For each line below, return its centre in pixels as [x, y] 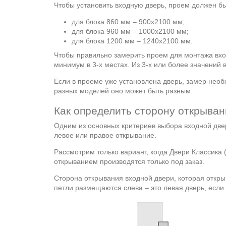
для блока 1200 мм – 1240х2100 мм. [132, 41]
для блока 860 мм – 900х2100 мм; [128, 22]
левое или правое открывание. [105, 135]
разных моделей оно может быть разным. [123, 91]
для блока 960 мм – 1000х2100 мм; [130, 31]
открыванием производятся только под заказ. [129, 161]
